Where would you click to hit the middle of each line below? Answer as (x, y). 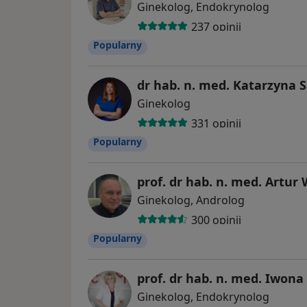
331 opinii (216, 123)
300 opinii (216, 220)
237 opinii (216, 26)
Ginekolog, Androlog (191, 200)
